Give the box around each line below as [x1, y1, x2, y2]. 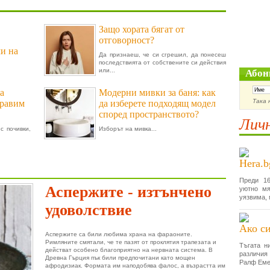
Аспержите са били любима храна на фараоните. [45, 231, 192, 237]
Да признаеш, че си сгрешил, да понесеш [99, 51, 226, 58]
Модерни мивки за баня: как [99, 87, 216, 98]
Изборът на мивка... [99, 125, 157, 132]
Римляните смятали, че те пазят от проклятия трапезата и [45, 239, 216, 245]
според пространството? [99, 109, 199, 119]
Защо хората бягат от [99, 24, 184, 34]
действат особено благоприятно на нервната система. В [45, 246, 213, 253]
